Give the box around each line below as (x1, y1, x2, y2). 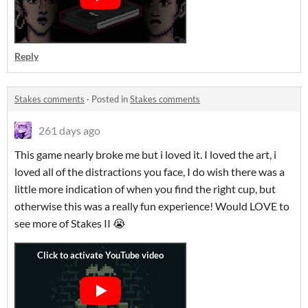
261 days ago (38, 124, 100, 137)
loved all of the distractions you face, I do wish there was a (14, 165, 285, 178)
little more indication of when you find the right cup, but (14, 182, 276, 195)
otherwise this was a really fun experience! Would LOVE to (14, 199, 289, 212)
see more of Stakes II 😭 (14, 217, 126, 230)
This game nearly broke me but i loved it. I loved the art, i (14, 148, 276, 161)
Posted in (91, 93, 130, 104)
